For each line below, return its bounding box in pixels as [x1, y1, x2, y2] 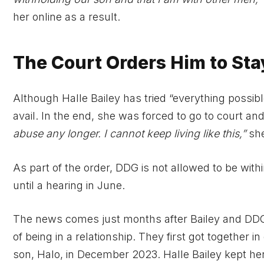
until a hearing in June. [13, 179, 125, 192]
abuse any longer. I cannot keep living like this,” [13, 127, 246, 140]
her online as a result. [13, 10, 120, 23]
